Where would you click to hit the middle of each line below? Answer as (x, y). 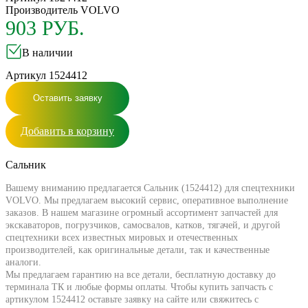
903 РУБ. (45, 27)
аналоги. (23, 262)
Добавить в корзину (67, 131)
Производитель (43, 10)
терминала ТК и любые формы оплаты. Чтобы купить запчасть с (139, 287)
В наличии (47, 52)
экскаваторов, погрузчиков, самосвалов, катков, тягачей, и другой (143, 225)
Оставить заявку (67, 98)
